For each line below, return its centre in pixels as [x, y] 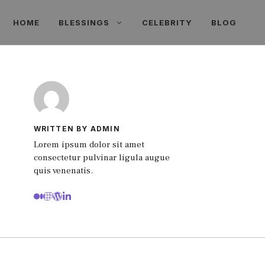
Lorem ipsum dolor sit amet [89, 145]
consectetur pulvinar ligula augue [101, 158]
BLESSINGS [84, 22]
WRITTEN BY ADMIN [77, 129]
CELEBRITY [167, 22]
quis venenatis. [64, 171]
